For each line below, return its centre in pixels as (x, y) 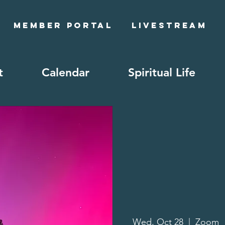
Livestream (170, 25)
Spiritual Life (162, 72)
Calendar (66, 72)
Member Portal (63, 25)
